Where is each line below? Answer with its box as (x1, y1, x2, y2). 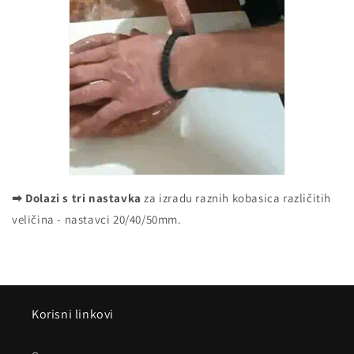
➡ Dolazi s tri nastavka (12, 190, 145, 206)
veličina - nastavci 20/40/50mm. (12, 212, 182, 228)
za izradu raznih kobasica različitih (144, 190, 332, 206)
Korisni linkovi (32, 306, 114, 323)
